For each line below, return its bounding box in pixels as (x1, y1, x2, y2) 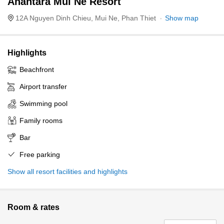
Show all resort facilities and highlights (7, 167, 127, 175)
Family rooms (19, 116, 62, 124)
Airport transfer (19, 82, 67, 90)
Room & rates (7, 203, 59, 211)
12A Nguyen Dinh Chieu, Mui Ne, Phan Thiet (13, 14, 158, 22)
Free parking (19, 150, 60, 158)
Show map (165, 14, 198, 22)
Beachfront (19, 65, 54, 73)
